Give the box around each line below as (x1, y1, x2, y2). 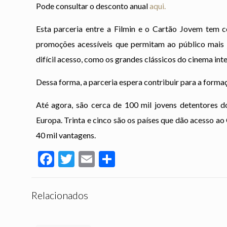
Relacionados (31, 189, 88, 201)
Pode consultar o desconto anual (35, 1, 149, 11)
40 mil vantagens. (35, 130, 96, 140)
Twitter (74, 149, 127, 169)
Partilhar (115, 149, 177, 169)
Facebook (54, 149, 121, 169)
